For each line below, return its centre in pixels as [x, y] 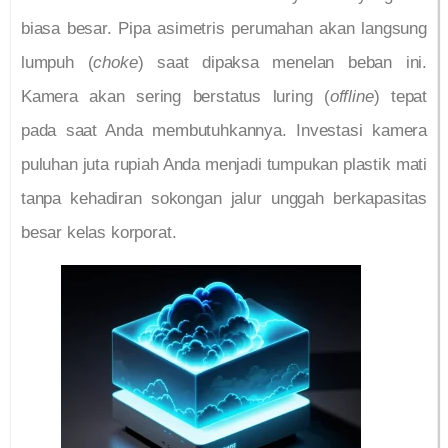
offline [351, 97]
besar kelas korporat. [99, 233]
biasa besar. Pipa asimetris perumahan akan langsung [224, 29]
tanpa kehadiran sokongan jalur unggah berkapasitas [224, 199]
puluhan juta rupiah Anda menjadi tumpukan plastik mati [224, 165]
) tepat [400, 97]
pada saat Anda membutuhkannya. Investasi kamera [224, 131]
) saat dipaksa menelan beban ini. [282, 63]
